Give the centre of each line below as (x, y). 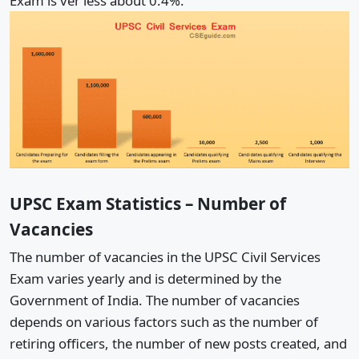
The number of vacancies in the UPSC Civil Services (165, 257)
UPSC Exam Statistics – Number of (148, 203)
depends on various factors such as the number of (164, 322)
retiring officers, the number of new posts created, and (178, 344)
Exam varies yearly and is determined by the (145, 279)
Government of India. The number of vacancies (155, 301)
